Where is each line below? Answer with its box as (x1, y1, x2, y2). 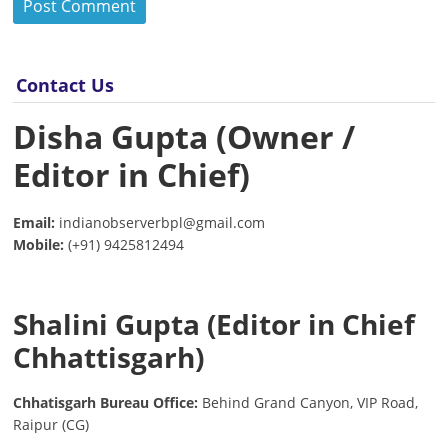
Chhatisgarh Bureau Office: (13, 393, 203, 412)
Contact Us (16, 73, 115, 97)
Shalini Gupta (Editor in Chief (13, 305, 416, 343)
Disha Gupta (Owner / (13, 115, 356, 158)
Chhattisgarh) (13, 338, 205, 376)
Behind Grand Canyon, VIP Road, (202, 393, 419, 412)
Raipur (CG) (13, 415, 90, 434)
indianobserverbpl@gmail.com (55, 213, 266, 232)
